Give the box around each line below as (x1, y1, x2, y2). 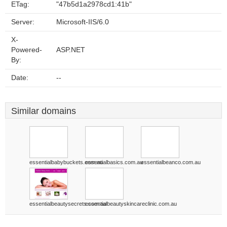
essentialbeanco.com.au (141, 159, 201, 165)
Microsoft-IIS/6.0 (56, 18, 109, 26)
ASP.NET (56, 46, 85, 54)
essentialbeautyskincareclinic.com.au (85, 201, 177, 207)
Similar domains (11, 106, 76, 116)
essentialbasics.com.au (85, 159, 143, 165)
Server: (11, 18, 34, 26)
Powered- (11, 46, 42, 54)
